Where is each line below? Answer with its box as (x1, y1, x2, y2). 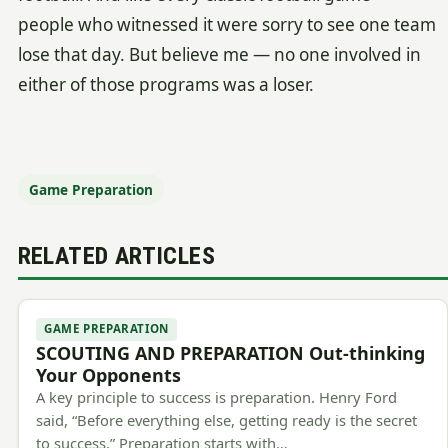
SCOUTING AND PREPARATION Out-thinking (36, 341, 426, 366)
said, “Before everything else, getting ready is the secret (36, 410, 418, 431)
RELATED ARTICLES (17, 242, 215, 271)
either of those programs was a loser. (17, 73, 314, 97)
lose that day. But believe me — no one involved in (17, 43, 421, 67)
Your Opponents (36, 363, 182, 388)
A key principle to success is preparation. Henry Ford (36, 387, 398, 408)
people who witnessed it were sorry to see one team (17, 13, 436, 37)
